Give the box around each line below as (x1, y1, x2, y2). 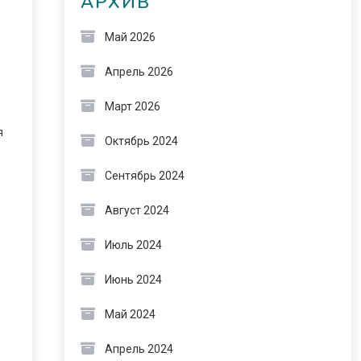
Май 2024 (104, 308, 156, 321)
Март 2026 (104, 100, 160, 113)
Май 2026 (104, 31, 156, 44)
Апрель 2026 (104, 65, 173, 78)
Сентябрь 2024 (104, 169, 185, 182)
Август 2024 (104, 204, 169, 217)
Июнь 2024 (104, 273, 162, 286)
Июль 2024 (104, 239, 162, 251)
